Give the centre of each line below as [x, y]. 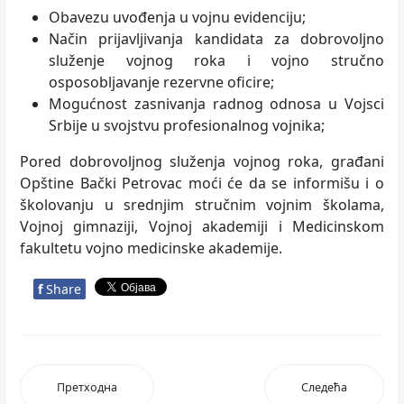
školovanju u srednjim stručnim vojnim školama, [202, 205]
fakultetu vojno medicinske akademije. [151, 248]
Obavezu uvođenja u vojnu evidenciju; [177, 17]
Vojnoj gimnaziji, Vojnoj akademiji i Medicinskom [202, 226]
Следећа [324, 387]
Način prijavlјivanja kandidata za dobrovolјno [216, 39]
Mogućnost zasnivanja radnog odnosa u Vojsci [216, 104]
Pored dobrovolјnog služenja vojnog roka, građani [202, 161]
